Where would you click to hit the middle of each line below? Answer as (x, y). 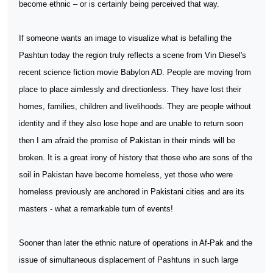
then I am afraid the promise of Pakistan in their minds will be (127, 140)
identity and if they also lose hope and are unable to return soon (131, 123)
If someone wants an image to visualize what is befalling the (125, 38)
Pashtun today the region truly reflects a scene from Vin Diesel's (133, 55)
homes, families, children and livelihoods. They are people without (135, 106)
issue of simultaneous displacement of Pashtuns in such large (129, 260)
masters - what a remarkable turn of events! (96, 209)
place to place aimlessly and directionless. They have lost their (130, 89)
